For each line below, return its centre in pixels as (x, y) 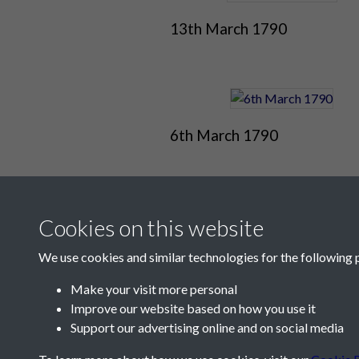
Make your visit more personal (154, 289)
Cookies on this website (151, 228)
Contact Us (148, 322)
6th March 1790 (224, 135)
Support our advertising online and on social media (207, 327)
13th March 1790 (228, 29)
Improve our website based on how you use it (193, 308)
